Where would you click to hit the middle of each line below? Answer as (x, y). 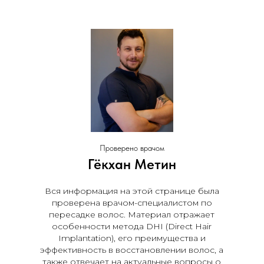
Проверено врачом (132, 148)
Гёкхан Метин (132, 164)
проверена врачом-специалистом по (132, 203)
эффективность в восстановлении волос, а (132, 250)
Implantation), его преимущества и (132, 238)
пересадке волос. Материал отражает (132, 214)
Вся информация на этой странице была (132, 191)
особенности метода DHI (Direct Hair (132, 226)
